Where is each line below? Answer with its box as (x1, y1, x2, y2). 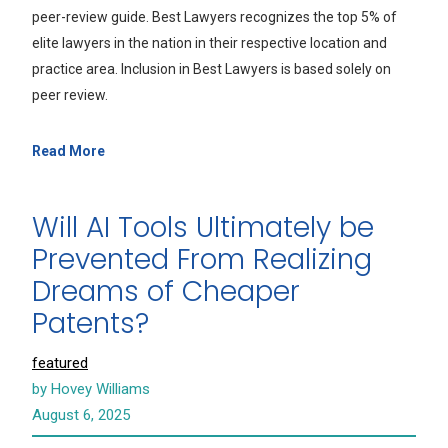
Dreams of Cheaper (32, 272, 300, 311)
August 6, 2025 (32, 406, 130, 424)
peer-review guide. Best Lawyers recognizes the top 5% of (32, 9, 397, 25)
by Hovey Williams (32, 380, 150, 398)
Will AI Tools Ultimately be (32, 208, 374, 247)
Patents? (32, 304, 157, 343)
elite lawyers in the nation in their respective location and (32, 35, 387, 51)
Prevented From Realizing (32, 240, 372, 279)
